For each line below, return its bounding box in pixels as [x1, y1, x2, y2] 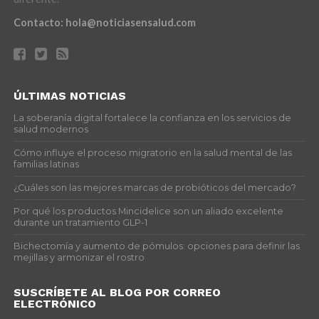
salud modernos [13, 123, 88, 135]
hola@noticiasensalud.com [65, 16, 196, 28]
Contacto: [13, 16, 66, 28]
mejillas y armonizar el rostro [13, 251, 145, 263]
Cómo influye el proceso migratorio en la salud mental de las [13, 147, 292, 158]
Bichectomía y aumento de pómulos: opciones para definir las [13, 240, 300, 251]
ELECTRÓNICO [13, 296, 96, 310]
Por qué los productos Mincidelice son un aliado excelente [13, 205, 283, 216]
